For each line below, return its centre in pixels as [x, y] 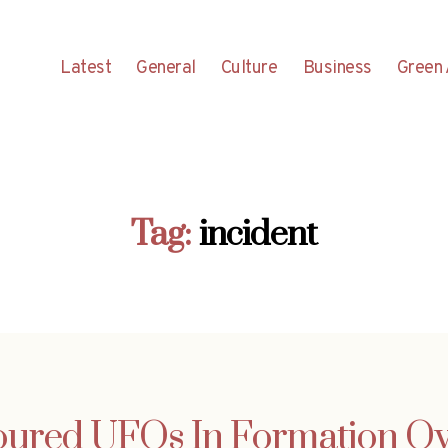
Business [337, 68]
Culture [249, 68]
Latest [86, 68]
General [166, 68]
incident [257, 234]
